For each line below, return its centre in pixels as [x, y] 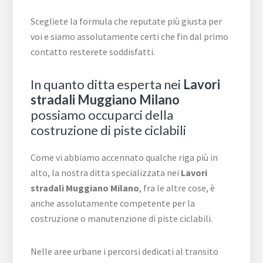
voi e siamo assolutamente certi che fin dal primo [130, 36]
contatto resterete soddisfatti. [93, 52]
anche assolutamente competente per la [113, 203]
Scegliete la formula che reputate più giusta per [127, 21]
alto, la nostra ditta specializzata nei [106, 173]
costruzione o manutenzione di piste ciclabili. [122, 218]
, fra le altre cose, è [177, 188]
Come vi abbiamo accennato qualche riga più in [124, 157]
